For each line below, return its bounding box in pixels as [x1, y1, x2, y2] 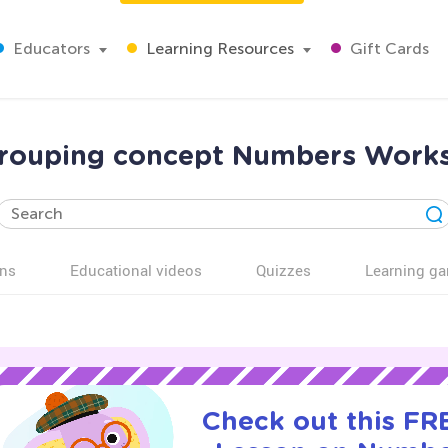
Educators [9, 39, 90, 58]
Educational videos [70, 260, 202, 280]
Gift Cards [346, 39, 429, 58]
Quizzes [256, 260, 311, 280]
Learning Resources [142, 39, 294, 58]
